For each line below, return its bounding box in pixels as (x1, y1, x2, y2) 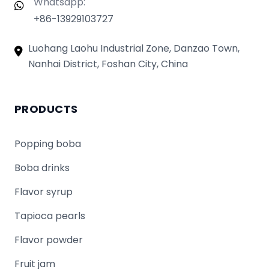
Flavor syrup (14, 184, 73, 199)
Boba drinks (14, 160, 70, 175)
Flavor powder (14, 232, 83, 247)
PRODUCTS (14, 101, 78, 116)
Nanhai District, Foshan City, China (28, 56, 188, 71)
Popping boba (14, 136, 81, 151)
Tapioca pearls (14, 208, 85, 223)
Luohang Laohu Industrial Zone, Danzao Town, (28, 41, 240, 55)
